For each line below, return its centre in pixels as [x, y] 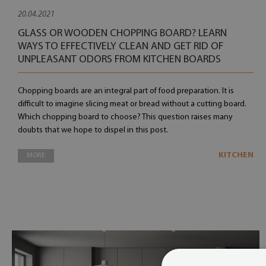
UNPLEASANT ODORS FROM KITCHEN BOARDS [119, 60]
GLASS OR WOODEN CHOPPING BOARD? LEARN [122, 34]
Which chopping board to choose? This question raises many [125, 117]
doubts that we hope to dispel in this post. [93, 130]
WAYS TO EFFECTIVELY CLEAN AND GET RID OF [121, 47]
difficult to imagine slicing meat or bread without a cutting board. [132, 104]
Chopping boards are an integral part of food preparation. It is [126, 91]
